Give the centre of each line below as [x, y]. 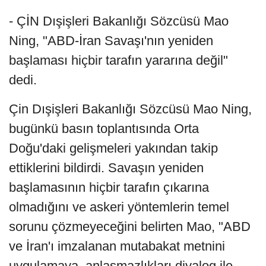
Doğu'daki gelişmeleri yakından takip [113, 148]
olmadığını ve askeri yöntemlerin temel [119, 207]
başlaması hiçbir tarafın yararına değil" [118, 61]
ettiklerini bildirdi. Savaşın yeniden [106, 168]
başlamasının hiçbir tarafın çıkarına [109, 188]
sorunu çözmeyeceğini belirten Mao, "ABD [130, 227]
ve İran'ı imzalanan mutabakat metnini [117, 246]
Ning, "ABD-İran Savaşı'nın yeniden [111, 41]
